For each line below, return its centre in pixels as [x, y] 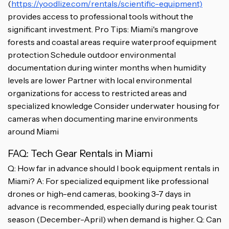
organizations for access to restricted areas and [97, 93]
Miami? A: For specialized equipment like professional [108, 181]
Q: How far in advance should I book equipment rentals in [113, 168]
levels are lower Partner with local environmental [100, 80]
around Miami [33, 131]
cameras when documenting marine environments [103, 118]
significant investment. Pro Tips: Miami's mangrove [103, 29]
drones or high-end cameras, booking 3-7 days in [99, 193]
